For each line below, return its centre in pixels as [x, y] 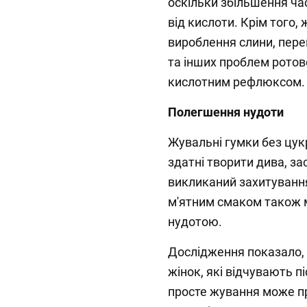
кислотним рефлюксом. [236, 82]
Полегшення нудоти [226, 112]
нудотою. [195, 222]
